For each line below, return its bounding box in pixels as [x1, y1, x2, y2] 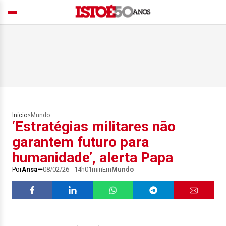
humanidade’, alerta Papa [12, 149, 173, 166]
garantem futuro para [12, 134, 149, 150]
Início [12, 111, 27, 119]
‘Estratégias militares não [12, 118, 176, 135]
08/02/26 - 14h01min [43, 165, 102, 173]
